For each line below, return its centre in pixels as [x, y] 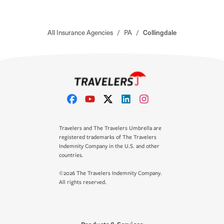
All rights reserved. [83, 182]
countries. [71, 155]
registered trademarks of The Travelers [108, 137]
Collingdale [160, 32]
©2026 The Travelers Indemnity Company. [110, 173]
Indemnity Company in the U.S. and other [109, 146]
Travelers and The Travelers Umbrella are [110, 128]
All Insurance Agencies [80, 32]
